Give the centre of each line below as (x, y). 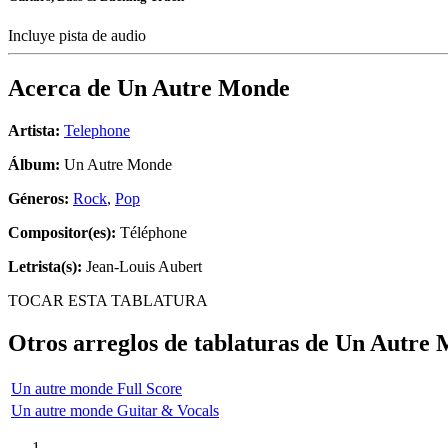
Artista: (34, 131)
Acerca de (62, 88)
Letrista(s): (45, 267)
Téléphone (151, 233)
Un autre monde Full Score (96, 388)
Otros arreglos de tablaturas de (171, 343)
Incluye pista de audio (79, 36)
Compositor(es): (62, 233)
